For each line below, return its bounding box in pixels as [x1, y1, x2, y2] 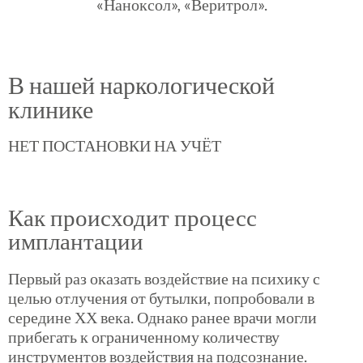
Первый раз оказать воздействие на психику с [8, 268, 320, 288]
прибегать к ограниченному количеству [8, 327, 280, 347]
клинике [8, 94, 93, 124]
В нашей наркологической [8, 70, 275, 100]
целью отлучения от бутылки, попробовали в [8, 288, 314, 308]
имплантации [8, 226, 143, 255]
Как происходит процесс [8, 203, 257, 232]
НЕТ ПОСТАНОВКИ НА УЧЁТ [8, 135, 221, 156]
